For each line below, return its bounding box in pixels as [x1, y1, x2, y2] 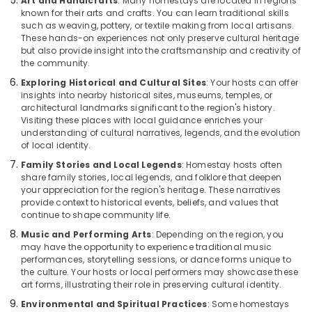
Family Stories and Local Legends [21, 159, 182, 171]
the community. [21, 57, 91, 69]
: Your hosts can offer [206, 77, 298, 88]
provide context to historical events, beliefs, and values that [21, 196, 279, 208]
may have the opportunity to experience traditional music [21, 241, 272, 253]
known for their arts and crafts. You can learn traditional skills [21, 7, 289, 19]
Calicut [10, 88, 43, 100]
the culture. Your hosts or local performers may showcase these [21, 266, 299, 278]
